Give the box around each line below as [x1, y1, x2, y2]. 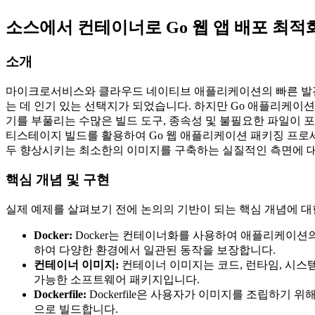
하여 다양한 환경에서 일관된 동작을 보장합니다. [34, 244, 276, 257]
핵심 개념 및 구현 [6, 172, 110, 188]
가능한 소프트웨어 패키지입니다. [34, 274, 200, 286]
